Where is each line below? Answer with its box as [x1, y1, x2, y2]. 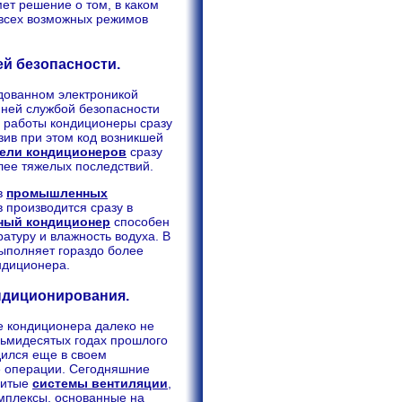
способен [110, 214, 170, 230]
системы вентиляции [32, 375, 168, 390]
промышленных [6, 186, 108, 201]
